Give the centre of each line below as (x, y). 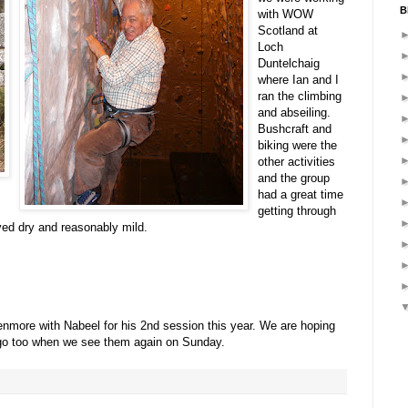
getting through (297, 210)
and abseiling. (294, 112)
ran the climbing (300, 96)
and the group (294, 178)
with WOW (286, 14)
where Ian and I (298, 79)
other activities (296, 161)
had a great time (301, 194)
